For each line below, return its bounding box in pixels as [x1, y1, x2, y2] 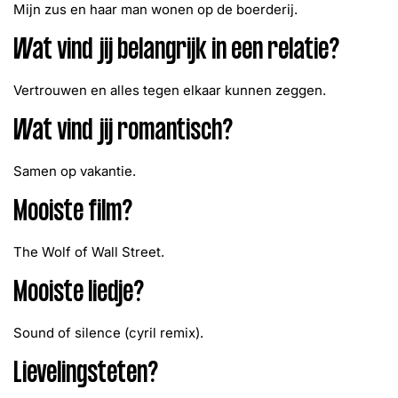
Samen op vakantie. [13, 163, 136, 179]
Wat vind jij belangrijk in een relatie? [13, 36, 339, 68]
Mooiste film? [13, 197, 132, 230]
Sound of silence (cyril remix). [13, 324, 203, 341]
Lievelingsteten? [13, 359, 158, 392]
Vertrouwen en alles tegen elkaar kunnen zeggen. [13, 82, 326, 99]
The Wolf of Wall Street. [13, 243, 164, 260]
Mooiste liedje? [13, 278, 144, 311]
